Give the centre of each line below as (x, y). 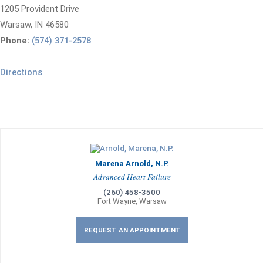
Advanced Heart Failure (132, 177)
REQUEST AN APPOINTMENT (132, 230)
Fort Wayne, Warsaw (132, 201)
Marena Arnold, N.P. (132, 163)
